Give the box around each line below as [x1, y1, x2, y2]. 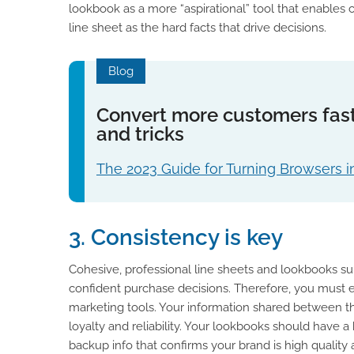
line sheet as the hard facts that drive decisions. [69, 20, 326, 35]
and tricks [96, 122, 184, 145]
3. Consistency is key [69, 224, 283, 251]
